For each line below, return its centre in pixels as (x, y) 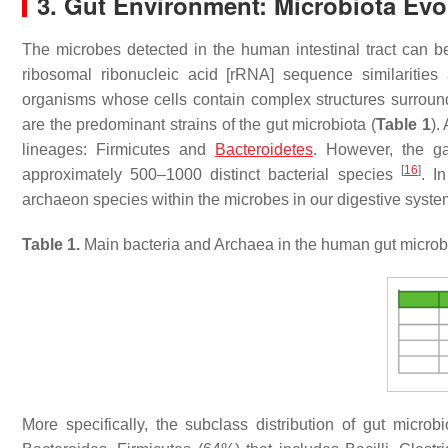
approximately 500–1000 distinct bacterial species (211, 174)
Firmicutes (132, 149)
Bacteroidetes (263, 149)
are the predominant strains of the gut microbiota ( (199, 124)
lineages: (59, 149)
